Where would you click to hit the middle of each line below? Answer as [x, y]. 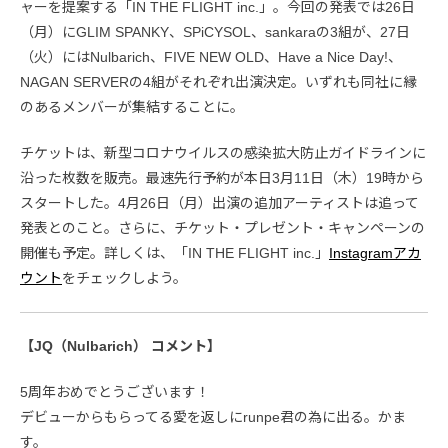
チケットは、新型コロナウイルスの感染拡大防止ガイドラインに [223, 153]
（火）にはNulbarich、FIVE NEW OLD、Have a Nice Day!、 [211, 57]
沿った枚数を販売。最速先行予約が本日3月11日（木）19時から [222, 178]
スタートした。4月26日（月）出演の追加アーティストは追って [219, 203]
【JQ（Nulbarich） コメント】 [120, 346]
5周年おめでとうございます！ [115, 392]
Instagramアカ [375, 253]
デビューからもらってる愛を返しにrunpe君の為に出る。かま [213, 417]
